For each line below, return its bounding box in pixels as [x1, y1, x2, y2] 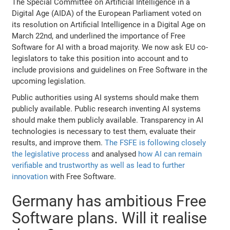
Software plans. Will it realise [12, 208, 207, 227]
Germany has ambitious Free [12, 191, 207, 210]
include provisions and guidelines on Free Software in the [12, 65, 208, 74]
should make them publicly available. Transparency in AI [12, 115, 204, 125]
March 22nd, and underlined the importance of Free [12, 31, 186, 41]
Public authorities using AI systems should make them [12, 92, 199, 102]
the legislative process [12, 149, 90, 159]
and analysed [89, 149, 139, 159]
